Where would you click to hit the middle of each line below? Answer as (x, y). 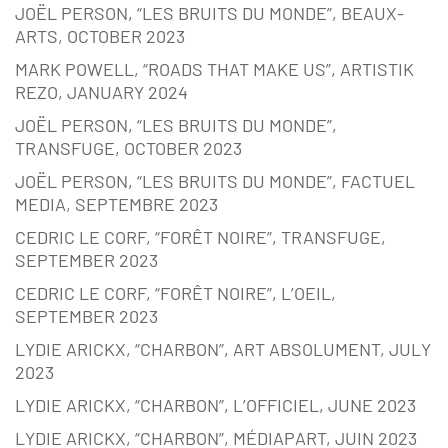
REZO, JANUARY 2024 (101, 92)
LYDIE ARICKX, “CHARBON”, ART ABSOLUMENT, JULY (223, 349)
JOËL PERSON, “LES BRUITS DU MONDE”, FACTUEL (215, 181)
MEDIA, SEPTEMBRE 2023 (116, 204)
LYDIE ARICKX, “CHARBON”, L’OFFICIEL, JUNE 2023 (215, 405)
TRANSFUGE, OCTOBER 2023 (128, 148)
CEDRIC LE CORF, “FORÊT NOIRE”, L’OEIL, (175, 293)
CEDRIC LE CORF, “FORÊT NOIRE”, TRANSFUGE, (200, 237)
